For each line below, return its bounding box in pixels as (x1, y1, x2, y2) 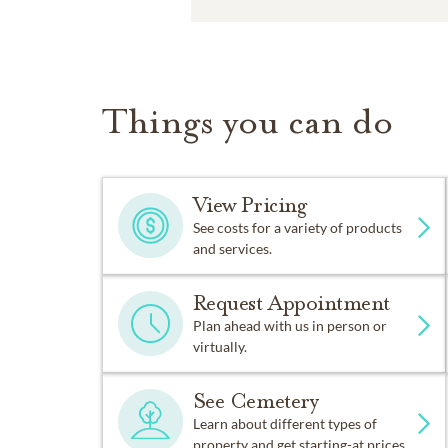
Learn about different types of (192, 414, 377, 432)
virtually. (192, 337, 247, 355)
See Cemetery (192, 387, 319, 414)
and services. (192, 239, 272, 257)
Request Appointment (192, 289, 390, 316)
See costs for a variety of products (192, 218, 402, 236)
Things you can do (102, 98, 393, 144)
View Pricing (192, 191, 307, 218)
